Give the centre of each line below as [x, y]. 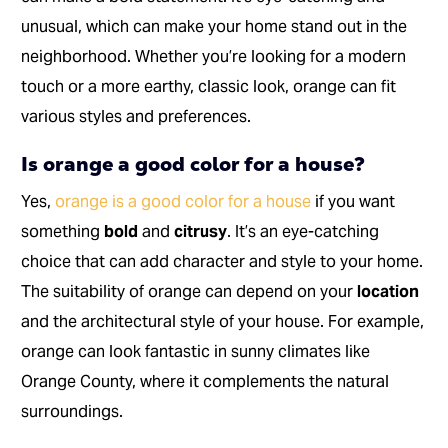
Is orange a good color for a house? [193, 164]
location [388, 292]
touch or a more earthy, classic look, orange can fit [209, 87]
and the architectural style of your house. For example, [223, 322]
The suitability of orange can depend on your [189, 292]
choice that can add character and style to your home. [222, 262]
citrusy [201, 232]
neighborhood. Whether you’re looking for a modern [214, 57]
